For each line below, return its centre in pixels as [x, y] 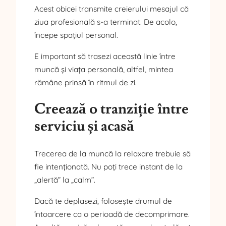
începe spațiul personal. [76, 35]
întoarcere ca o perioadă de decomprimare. [112, 214]
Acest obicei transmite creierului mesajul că [111, 9]
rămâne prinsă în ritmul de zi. [86, 82]
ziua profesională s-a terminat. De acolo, [106, 22]
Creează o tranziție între [111, 109]
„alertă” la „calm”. [65, 180]
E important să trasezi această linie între [105, 56]
